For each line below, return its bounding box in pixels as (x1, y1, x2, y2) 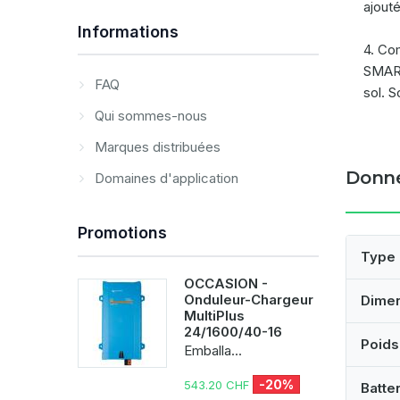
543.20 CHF (184, 378, 253, 392)
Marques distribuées (91, 138, 221, 155)
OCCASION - (184, 275, 268, 292)
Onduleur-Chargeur (184, 291, 313, 308)
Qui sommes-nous (91, 107, 207, 124)
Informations (78, 22, 179, 41)
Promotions (78, 223, 167, 242)
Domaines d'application (91, 170, 238, 187)
